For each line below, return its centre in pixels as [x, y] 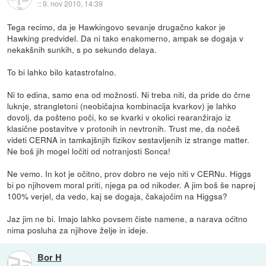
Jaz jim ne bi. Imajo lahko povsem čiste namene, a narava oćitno [128, 219]
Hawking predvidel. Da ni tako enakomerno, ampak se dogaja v [126, 38]
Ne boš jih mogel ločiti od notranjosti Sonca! [89, 151]
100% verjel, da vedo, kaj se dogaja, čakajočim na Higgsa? [118, 196]
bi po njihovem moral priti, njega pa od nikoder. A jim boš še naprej [132, 185]
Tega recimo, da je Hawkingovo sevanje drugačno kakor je [117, 27]
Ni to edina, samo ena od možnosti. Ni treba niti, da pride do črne [129, 95]
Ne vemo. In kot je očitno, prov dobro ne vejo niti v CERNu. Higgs [129, 174]
